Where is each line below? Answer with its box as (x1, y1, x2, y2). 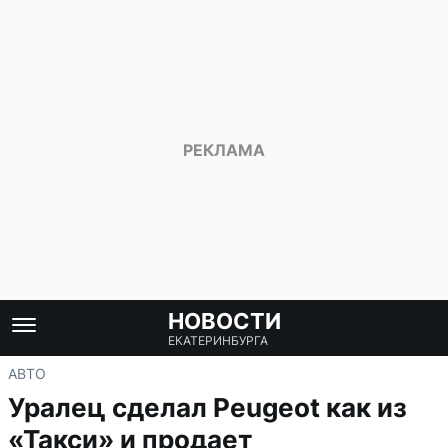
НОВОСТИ (167, 308, 281, 334)
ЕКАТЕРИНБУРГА (167, 333, 268, 348)
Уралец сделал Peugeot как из (8, 392, 407, 423)
